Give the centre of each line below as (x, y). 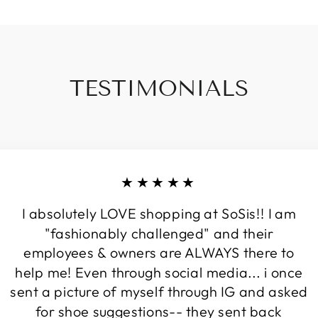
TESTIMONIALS (159, 88)
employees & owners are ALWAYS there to (159, 253)
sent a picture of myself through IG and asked (159, 292)
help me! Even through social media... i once (159, 272)
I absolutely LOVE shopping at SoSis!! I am (159, 214)
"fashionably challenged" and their (159, 233)
